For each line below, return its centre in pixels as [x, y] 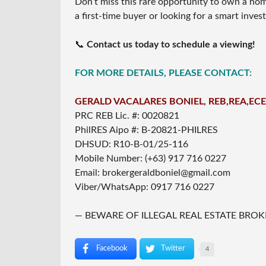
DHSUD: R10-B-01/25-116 [132, 144]
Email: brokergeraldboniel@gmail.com [153, 172]
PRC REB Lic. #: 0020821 [127, 115]
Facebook [112, 248]
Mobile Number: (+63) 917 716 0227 [151, 158]
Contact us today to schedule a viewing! [171, 44]
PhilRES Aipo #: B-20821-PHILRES [146, 130]
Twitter [173, 248]
